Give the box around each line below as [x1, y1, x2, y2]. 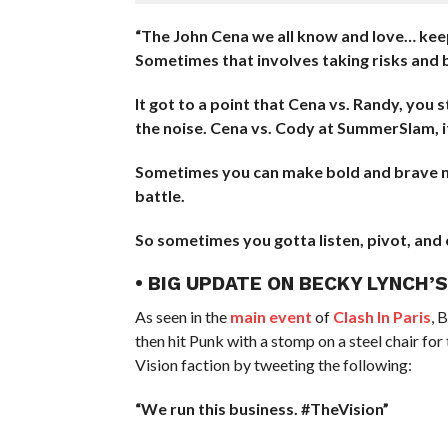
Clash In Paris [332, 306, 431, 326]
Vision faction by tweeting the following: [134, 354, 412, 374]
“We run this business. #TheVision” [134, 398, 389, 418]
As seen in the [134, 306, 230, 326]
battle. [134, 185, 185, 205]
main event [229, 306, 312, 326]
